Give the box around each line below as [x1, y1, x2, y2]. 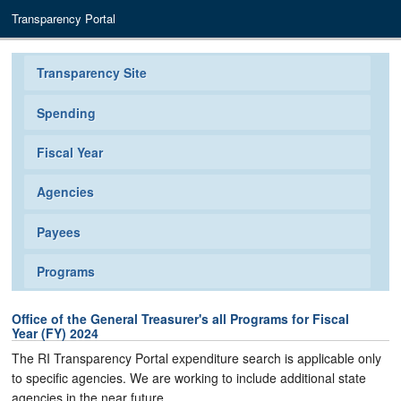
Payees [37, 222, 81, 241]
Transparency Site [37, 64, 148, 82]
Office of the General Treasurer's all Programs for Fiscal [12, 309, 350, 328]
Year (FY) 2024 [12, 323, 99, 342]
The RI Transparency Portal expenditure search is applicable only [12, 349, 382, 368]
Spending [37, 103, 97, 122]
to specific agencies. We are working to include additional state [12, 369, 367, 388]
